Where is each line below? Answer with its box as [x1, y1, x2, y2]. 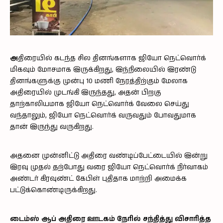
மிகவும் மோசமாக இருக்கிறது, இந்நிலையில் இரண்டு [10, 65, 196, 75]
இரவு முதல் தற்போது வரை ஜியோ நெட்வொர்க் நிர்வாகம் [10, 162, 208, 173]
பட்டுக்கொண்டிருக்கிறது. [10, 185, 97, 196]
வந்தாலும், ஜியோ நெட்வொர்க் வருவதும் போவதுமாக [10, 111, 196, 121]
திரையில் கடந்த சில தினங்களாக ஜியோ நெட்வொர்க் [18, 53, 206, 64]
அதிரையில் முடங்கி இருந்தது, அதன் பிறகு [10, 88, 161, 98]
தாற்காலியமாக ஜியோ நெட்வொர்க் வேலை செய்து [10, 99, 189, 110]
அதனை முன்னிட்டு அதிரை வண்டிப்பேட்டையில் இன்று [10, 151, 208, 161]
